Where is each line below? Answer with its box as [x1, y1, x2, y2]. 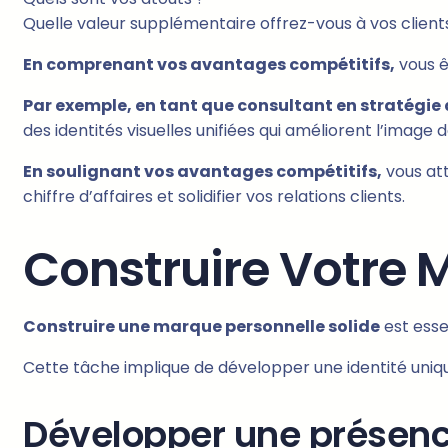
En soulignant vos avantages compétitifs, [23, 160, 382, 184]
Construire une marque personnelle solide [23, 315, 380, 339]
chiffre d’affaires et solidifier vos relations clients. [23, 185, 405, 209]
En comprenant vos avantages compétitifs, [23, 53, 395, 77]
